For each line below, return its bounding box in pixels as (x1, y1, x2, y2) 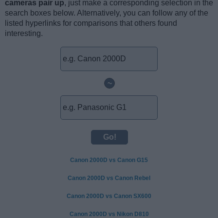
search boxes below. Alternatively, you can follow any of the (5, 8, 208, 17)
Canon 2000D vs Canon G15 (70, 156, 148, 163)
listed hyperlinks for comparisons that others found (5, 18, 177, 27)
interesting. (5, 29, 43, 37)
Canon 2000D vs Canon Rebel (68, 174, 150, 182)
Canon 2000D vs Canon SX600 (67, 192, 151, 200)
